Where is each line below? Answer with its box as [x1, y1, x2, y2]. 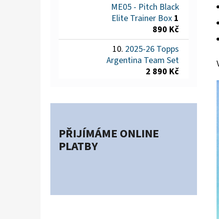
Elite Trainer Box [111, 12, 172, 25]
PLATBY [59, 138, 98, 155]
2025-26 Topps [125, 43, 179, 56]
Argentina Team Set [107, 54, 179, 67]
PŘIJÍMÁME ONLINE [59, 125, 159, 143]
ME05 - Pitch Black [111, 1, 179, 14]
